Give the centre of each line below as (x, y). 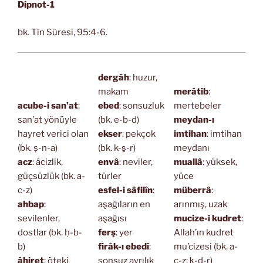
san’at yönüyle (47, 119)
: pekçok (139, 134)
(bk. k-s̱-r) (117, 148)
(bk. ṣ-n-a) (38, 148)
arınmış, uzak (200, 204)
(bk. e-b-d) (118, 119)
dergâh (113, 77)
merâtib (191, 91)
